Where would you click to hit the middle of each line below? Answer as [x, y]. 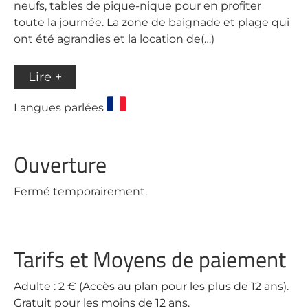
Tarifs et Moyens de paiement [150, 259]
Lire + [45, 77]
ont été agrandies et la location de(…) [114, 39]
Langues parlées [60, 108]
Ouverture [60, 164]
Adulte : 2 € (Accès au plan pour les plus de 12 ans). [151, 286]
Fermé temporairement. [80, 191]
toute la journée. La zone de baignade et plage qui [152, 22]
